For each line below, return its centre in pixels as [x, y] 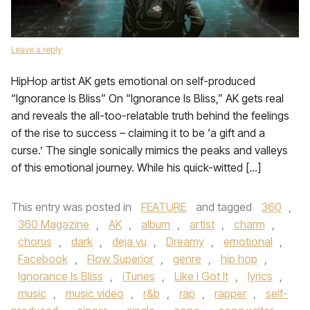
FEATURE [164, 207]
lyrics [260, 276]
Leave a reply [36, 49]
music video [95, 293]
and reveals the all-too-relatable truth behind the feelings [150, 116]
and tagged [224, 207]
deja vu [129, 241]
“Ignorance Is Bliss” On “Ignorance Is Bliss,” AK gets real [147, 98]
